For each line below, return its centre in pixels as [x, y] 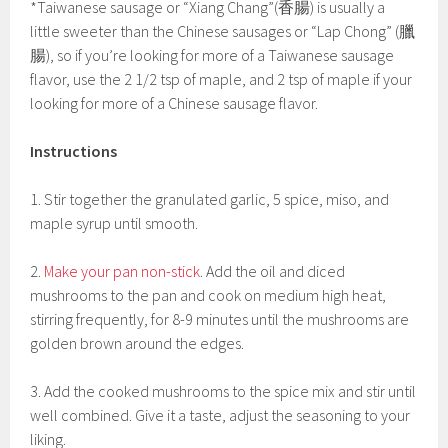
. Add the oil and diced [273, 271]
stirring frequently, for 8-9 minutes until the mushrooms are [220, 319]
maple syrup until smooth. [114, 223]
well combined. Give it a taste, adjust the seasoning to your [220, 415]
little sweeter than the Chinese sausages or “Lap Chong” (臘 [223, 31]
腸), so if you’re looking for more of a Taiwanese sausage [212, 55]
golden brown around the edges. [137, 343]
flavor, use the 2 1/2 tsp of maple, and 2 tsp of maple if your [221, 79]
